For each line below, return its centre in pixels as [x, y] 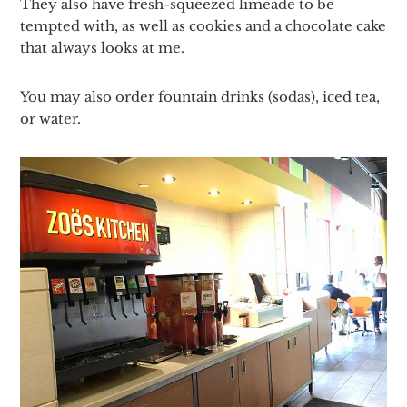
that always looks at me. [103, 47]
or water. [51, 118]
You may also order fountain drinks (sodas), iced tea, [200, 96]
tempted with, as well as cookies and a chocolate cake [203, 25]
